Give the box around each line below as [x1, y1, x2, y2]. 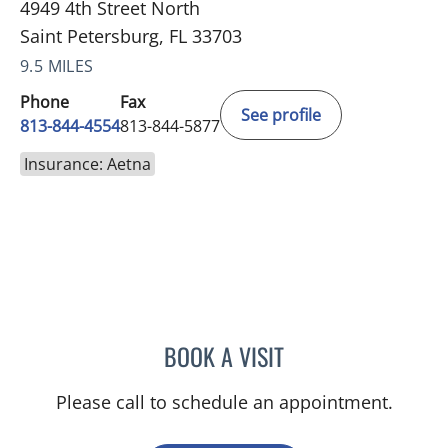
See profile [241, 103, 321, 126]
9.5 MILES [20, 54, 94, 77]
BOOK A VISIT [164, 337, 284, 374]
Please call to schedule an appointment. [55, 389, 393, 414]
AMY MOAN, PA [283, 339, 382, 366]
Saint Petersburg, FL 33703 [20, 23, 242, 48]
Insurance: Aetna [24, 152, 151, 175]
